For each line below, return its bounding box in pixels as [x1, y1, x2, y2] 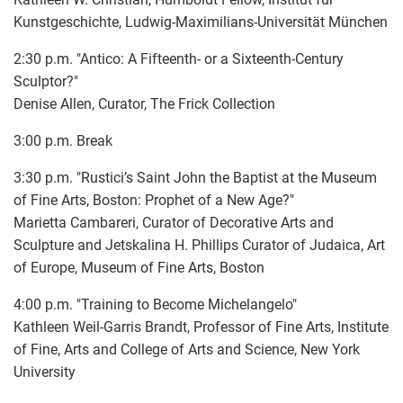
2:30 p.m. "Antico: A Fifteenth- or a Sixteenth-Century [13, 49, 344, 67]
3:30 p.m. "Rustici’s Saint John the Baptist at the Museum [13, 168, 377, 186]
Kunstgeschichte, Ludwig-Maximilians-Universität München [13, 13, 388, 31]
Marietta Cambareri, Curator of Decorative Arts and [13, 213, 334, 231]
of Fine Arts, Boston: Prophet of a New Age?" [13, 191, 294, 209]
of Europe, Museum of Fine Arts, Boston [13, 258, 264, 276]
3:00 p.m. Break [13, 131, 112, 149]
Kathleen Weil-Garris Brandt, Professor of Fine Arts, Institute [13, 318, 389, 336]
